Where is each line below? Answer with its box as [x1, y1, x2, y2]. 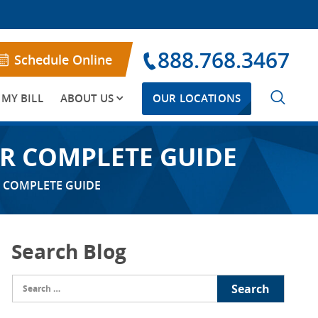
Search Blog [11, 238, 126, 265]
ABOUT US [60, 91, 114, 106]
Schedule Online [13, 51, 112, 68]
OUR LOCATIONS [153, 91, 241, 106]
